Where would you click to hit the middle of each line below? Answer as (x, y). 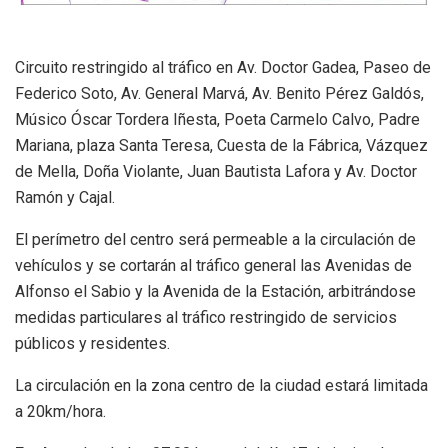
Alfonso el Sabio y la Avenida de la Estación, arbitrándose (215, 291)
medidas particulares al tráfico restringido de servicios (206, 317)
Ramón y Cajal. (65, 197)
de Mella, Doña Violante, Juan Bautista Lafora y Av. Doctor (216, 171)
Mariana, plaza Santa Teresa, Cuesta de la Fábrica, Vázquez (221, 145)
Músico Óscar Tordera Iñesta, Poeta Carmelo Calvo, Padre (217, 119)
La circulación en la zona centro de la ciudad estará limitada (221, 385)
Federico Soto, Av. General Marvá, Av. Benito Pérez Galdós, (219, 93)
